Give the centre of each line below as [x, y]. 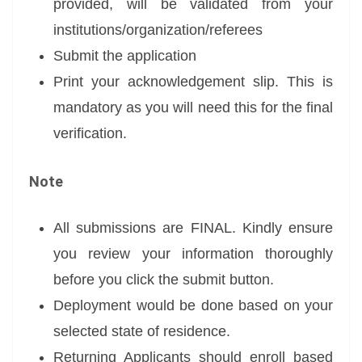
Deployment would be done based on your [193, 305]
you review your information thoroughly [193, 254]
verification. [90, 133]
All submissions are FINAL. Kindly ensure [193, 228]
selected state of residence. [142, 331]
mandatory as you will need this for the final [193, 107]
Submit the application [125, 56]
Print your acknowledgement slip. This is [193, 82]
